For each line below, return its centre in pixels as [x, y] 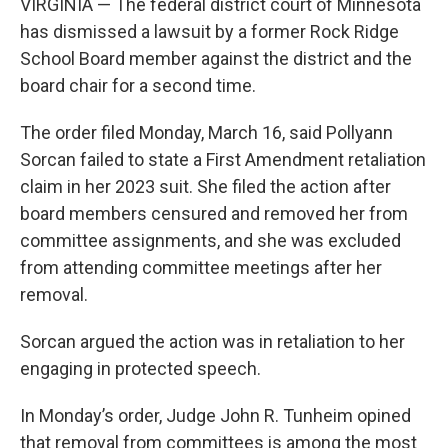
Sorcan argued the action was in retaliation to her [212, 342]
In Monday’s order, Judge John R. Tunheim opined [215, 416]
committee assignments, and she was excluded [210, 241]
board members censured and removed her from [214, 214]
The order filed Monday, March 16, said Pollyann [206, 133]
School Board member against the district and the [216, 59]
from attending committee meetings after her [201, 268]
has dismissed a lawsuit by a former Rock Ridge [209, 32]
